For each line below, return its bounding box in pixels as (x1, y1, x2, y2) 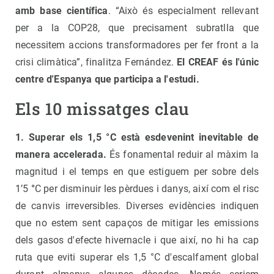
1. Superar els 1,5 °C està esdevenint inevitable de (15, 131, 259, 144)
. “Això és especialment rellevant (108, 5, 259, 17)
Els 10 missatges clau (15, 98, 190, 120)
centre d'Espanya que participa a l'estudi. (15, 73, 199, 86)
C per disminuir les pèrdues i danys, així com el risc (34, 183, 259, 195)
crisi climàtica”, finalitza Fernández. (15, 56, 177, 68)
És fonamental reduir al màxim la (106, 149, 259, 161)
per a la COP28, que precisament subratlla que (15, 22, 259, 34)
